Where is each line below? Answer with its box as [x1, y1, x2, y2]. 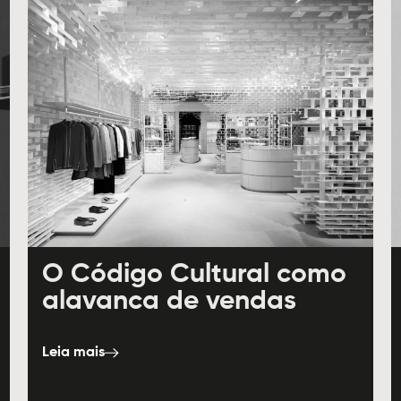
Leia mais [41, 346, 105, 361]
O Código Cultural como [41, 261, 346, 289]
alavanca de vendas [41, 288, 296, 316]
